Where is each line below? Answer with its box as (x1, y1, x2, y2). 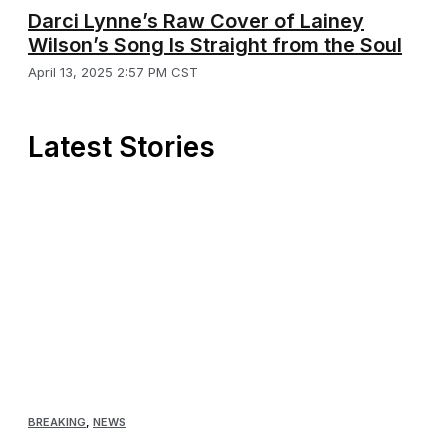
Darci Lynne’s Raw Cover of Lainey (28, 8, 364, 33)
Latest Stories (28, 129, 215, 164)
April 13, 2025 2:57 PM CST (28, 63, 198, 80)
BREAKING (28, 415, 86, 430)
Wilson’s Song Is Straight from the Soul (28, 32, 402, 57)
